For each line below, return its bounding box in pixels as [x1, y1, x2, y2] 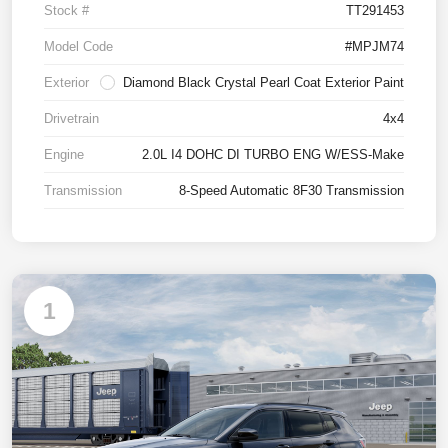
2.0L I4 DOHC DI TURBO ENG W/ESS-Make [142, 147, 404, 163]
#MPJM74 [345, 39, 404, 55]
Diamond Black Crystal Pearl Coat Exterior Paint [123, 75, 404, 91]
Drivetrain [44, 111, 99, 127]
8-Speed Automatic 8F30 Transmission [179, 183, 404, 199]
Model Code [44, 39, 113, 55]
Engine [44, 147, 84, 163]
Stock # [44, 3, 89, 19]
